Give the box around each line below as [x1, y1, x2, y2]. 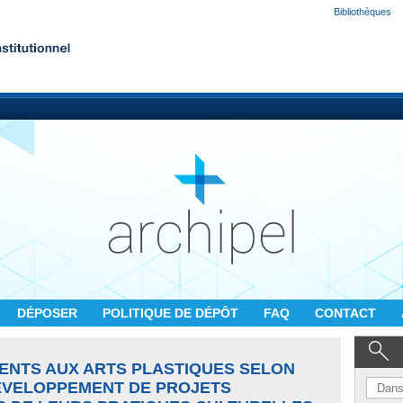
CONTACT [315, 306, 380, 320]
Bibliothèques [334, 6, 391, 17]
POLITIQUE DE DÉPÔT [103, 306, 242, 320]
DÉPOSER [17, 306, 81, 320]
